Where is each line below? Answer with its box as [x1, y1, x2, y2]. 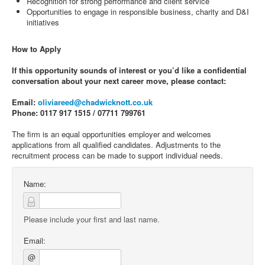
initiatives [27, 17, 59, 28]
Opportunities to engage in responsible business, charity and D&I [27, 6, 249, 17]
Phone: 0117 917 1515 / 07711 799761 [12, 107, 146, 118]
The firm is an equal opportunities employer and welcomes [12, 128, 211, 140]
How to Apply [12, 43, 61, 54]
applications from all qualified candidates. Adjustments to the [12, 139, 221, 150]
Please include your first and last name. [24, 214, 160, 225]
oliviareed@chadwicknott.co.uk [38, 96, 153, 108]
